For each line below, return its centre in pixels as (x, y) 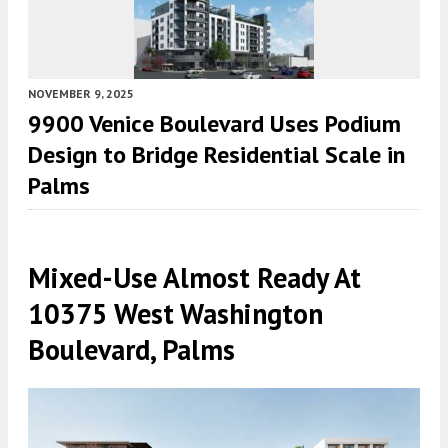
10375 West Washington (175, 314)
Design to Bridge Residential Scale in (216, 155)
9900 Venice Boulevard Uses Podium (214, 124)
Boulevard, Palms (131, 350)
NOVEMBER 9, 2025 (81, 94)
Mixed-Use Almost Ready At (194, 278)
